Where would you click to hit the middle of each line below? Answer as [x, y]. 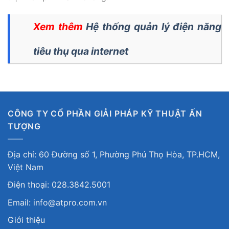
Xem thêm [58, 27]
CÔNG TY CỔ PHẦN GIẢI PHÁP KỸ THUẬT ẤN [105, 114]
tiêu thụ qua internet [81, 51]
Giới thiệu [26, 220]
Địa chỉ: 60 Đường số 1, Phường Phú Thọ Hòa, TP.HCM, [114, 154]
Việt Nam [26, 167]
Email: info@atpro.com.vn [57, 202]
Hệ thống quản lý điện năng [154, 27]
